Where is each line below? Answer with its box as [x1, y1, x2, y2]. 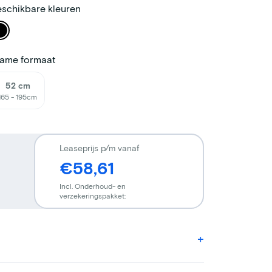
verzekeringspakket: [59, 191, 126, 200]
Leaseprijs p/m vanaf [59, 142, 139, 153]
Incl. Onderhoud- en [59, 181, 126, 190]
